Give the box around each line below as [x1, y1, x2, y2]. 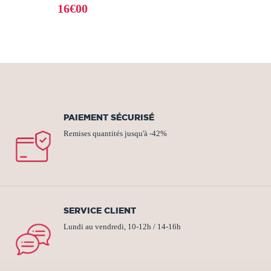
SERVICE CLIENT [64, 206, 136, 216]
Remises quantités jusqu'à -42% [64, 129, 167, 139]
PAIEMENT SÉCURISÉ [64, 113, 154, 123]
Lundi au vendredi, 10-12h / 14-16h [64, 223, 181, 232]
